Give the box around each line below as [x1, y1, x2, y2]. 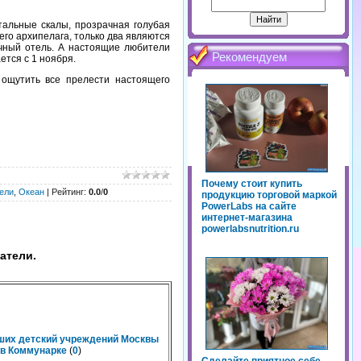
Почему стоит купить [201, 178, 302, 190]
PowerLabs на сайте [201, 201, 297, 213]
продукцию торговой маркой [201, 189, 337, 201]
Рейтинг [52, 187, 84, 197]
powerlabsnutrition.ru [201, 223, 299, 235]
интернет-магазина [201, 212, 293, 224]
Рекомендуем [212, 51, 287, 64]
